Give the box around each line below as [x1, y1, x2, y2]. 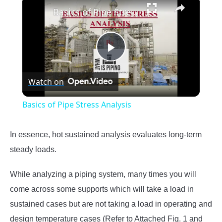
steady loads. [10, 145, 56, 154]
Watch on [28, 76, 64, 87]
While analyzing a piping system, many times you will [10, 169, 196, 178]
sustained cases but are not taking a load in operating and [10, 199, 212, 208]
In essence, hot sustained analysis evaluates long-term [10, 130, 202, 139]
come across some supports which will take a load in [10, 184, 194, 193]
